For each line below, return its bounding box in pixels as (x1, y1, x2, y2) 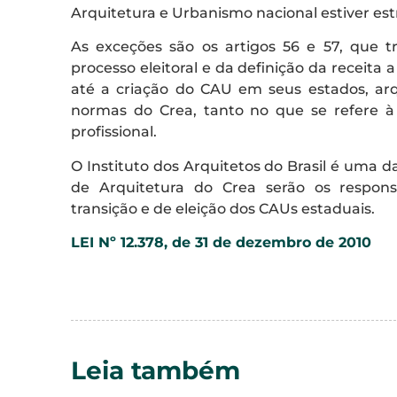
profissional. (71, 123, 157, 141)
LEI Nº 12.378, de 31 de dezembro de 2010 (71, 234, 371, 252)
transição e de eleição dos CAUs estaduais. (71, 199, 375, 217)
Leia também (71, 354, 240, 385)
